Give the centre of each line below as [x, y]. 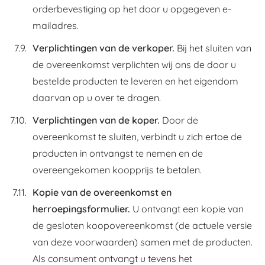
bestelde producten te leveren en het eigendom [135, 81]
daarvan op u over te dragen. [97, 98]
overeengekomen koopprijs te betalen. [117, 170]
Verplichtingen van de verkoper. [104, 48]
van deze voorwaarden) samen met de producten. [143, 242]
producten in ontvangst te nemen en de [118, 153]
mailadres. [56, 25]
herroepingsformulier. [81, 209]
